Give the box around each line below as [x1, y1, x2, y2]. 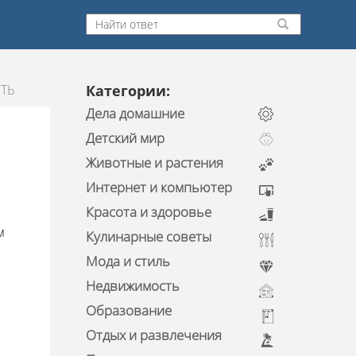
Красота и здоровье [85, 203, 211, 221]
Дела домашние [85, 104, 184, 122]
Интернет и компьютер [85, 178, 232, 196]
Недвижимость [85, 277, 180, 295]
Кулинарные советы [85, 227, 211, 246]
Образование [85, 301, 172, 319]
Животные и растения [85, 153, 223, 172]
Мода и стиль [85, 252, 170, 270]
